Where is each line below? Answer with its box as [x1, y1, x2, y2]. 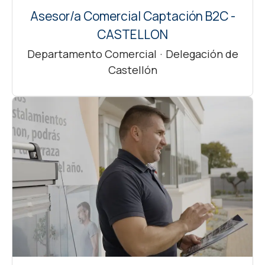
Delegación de [165, 46, 238, 61]
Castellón [108, 62, 157, 77]
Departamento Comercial [27, 46, 157, 61]
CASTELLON [97, 25, 168, 43]
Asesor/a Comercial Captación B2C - [30, 7, 235, 24]
